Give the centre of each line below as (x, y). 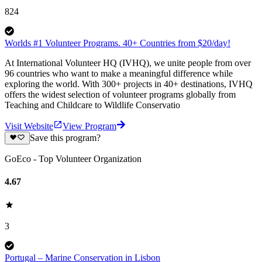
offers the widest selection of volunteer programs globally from (120, 94)
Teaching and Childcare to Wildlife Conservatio (92, 105)
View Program (89, 126)
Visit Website (29, 126)
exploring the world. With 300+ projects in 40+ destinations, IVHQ (129, 84)
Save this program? (65, 138)
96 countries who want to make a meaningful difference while (119, 73)
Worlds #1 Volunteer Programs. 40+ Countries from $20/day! (118, 43)
